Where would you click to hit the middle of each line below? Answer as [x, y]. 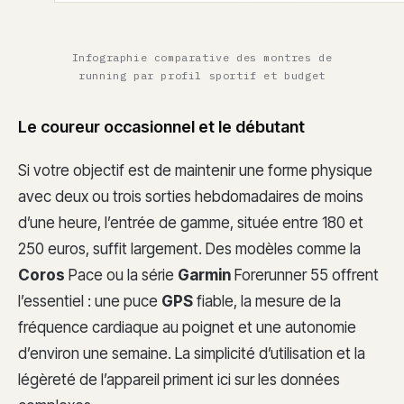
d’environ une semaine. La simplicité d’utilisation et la [192, 353]
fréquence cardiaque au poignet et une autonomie [187, 327]
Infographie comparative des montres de [202, 57]
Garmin [204, 275]
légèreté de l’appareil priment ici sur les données [179, 379]
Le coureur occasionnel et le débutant [161, 126]
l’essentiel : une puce [90, 301]
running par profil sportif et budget [202, 75]
